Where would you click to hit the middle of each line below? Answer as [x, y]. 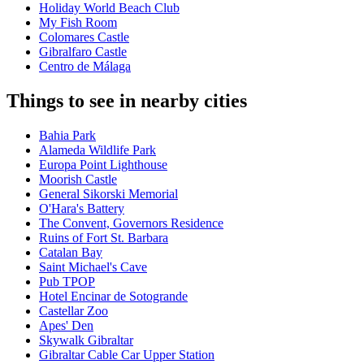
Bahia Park [67, 136]
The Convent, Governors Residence [131, 223]
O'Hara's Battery [82, 209]
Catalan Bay [71, 253]
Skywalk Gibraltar [86, 340]
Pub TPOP [67, 282]
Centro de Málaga [85, 67]
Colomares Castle [84, 37]
